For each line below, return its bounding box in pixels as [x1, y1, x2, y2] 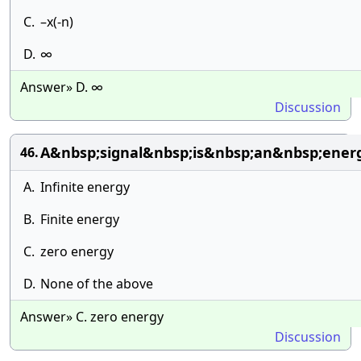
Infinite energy [40, 178, 130, 196]
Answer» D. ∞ [20, 78, 103, 96]
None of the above [40, 275, 153, 293]
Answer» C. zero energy [20, 308, 164, 326]
